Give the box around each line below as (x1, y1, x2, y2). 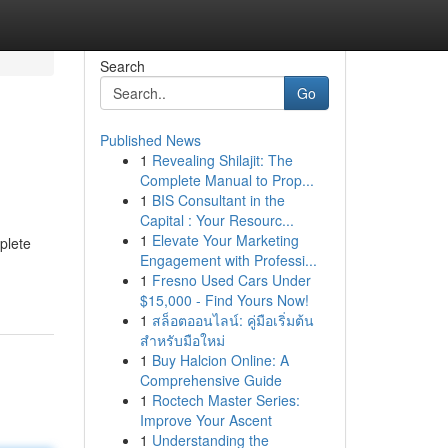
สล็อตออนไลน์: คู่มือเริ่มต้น (151, 310, 314, 330)
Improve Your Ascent (139, 410, 272, 430)
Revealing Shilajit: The (151, 150, 293, 170)
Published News (99, 130, 201, 150)
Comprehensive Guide (139, 370, 282, 390)
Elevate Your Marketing (151, 230, 299, 250)
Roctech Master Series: (151, 390, 300, 410)
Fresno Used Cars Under (151, 270, 311, 290)
